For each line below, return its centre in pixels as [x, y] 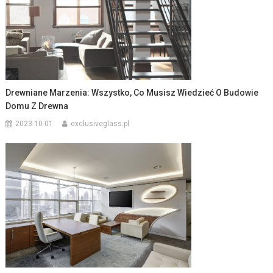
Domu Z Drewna [37, 106]
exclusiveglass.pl [100, 124]
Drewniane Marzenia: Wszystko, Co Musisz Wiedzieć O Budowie [132, 93]
